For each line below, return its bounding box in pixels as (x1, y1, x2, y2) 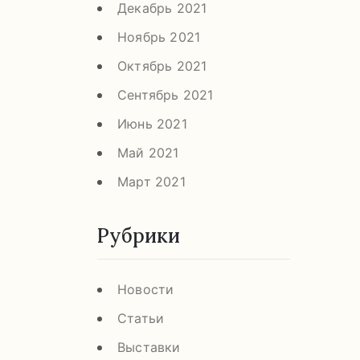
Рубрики (97, 223, 180, 248)
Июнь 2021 (117, 115, 187, 132)
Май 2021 (117, 144, 179, 161)
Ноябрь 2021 (117, 28, 201, 45)
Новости (117, 280, 174, 297)
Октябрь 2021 (117, 57, 207, 74)
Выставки (117, 338, 181, 355)
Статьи (117, 309, 165, 326)
